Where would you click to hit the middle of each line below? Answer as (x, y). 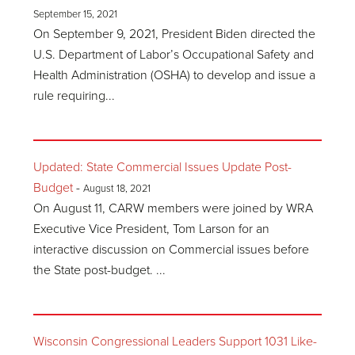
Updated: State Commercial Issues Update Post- (163, 167)
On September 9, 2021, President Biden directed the (175, 34)
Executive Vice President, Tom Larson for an (152, 229)
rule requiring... (74, 96)
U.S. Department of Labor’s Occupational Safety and (174, 55)
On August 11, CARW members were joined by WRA (174, 208)
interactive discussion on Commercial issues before (172, 250)
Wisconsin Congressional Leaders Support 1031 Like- (176, 342)
